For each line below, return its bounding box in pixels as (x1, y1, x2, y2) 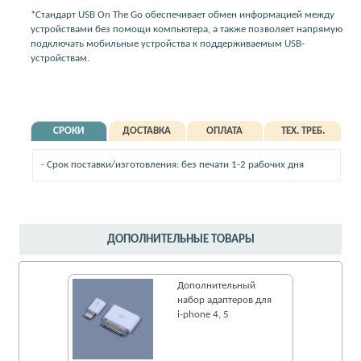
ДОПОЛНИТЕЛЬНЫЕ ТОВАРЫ (106, 233, 255, 246)
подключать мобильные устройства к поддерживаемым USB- (31, 38, 305, 49)
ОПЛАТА (206, 125, 243, 136)
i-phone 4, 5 (177, 309, 229, 320)
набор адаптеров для (177, 294, 272, 305)
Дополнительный (177, 280, 255, 291)
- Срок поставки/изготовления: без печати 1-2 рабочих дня (41, 159, 304, 170)
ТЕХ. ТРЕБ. (280, 125, 325, 136)
